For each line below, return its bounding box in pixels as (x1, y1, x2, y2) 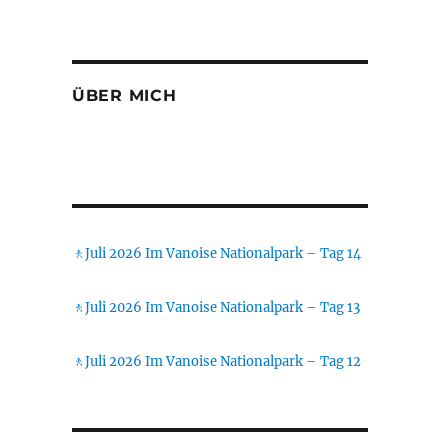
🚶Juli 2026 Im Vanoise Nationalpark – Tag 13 (71, 298, 360, 316)
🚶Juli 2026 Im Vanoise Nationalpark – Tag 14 (71, 244, 361, 262)
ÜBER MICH (71, 86, 177, 106)
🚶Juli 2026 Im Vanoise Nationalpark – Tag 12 (71, 353, 361, 371)
